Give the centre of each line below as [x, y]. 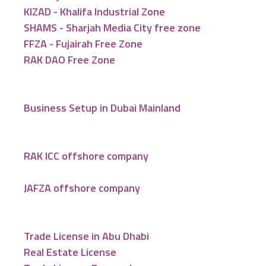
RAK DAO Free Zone [69, 60]
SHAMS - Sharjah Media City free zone [112, 28]
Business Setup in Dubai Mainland [102, 108]
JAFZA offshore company [82, 188]
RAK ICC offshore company [86, 156]
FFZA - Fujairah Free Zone [83, 44]
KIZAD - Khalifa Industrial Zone [94, 12]
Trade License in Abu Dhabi [86, 236]
